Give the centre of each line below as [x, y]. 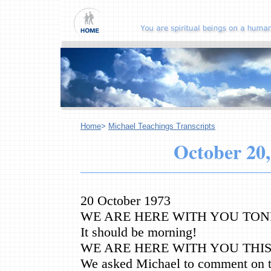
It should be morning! [139, 232]
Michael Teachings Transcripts [162, 126]
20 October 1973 [126, 200]
